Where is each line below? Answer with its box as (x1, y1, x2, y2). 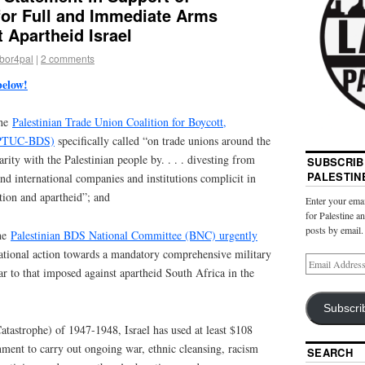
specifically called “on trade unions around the (55, 133, 270, 149)
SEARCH (306, 345, 353, 360)
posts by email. (305, 222, 363, 236)
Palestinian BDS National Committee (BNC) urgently (11, 227, 257, 244)
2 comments (41, 51, 95, 65)
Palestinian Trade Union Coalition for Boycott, (12, 114, 226, 130)
